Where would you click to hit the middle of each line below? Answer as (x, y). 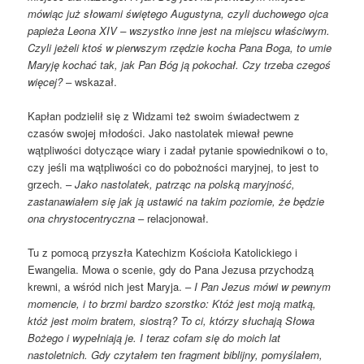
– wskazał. (90, 81)
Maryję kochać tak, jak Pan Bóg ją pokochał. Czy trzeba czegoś (180, 64)
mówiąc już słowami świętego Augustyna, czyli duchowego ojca (178, 13)
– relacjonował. (172, 218)
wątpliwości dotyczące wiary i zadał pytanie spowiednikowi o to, (178, 149)
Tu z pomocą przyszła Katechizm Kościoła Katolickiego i (163, 252)
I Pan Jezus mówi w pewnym (263, 286)
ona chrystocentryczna (82, 218)
